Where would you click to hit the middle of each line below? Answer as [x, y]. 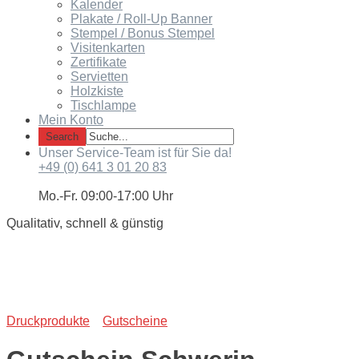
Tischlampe [103, 105]
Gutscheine [135, 321]
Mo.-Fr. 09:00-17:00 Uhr [106, 196]
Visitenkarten [108, 47]
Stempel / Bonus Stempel [143, 33]
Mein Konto [71, 119]
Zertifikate [99, 62]
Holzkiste [97, 91]
